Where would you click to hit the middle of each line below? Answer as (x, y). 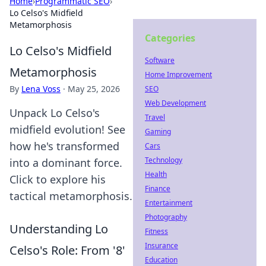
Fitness (156, 231)
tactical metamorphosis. (71, 196)
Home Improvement (178, 75)
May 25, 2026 (94, 89)
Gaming (158, 132)
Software (160, 60)
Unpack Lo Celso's (55, 113)
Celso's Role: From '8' (67, 250)
